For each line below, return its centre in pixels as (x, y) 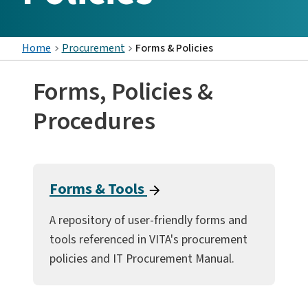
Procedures (94, 121)
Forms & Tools (98, 189)
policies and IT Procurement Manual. (142, 258)
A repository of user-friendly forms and (148, 220)
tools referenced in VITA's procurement (148, 239)
